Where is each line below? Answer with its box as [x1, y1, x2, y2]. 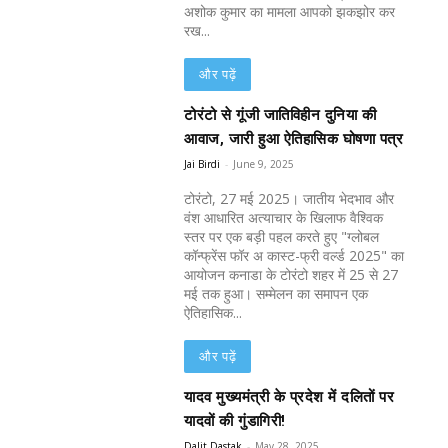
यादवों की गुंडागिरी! [184, 412, 286, 431]
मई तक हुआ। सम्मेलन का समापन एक [184, 284, 369, 304]
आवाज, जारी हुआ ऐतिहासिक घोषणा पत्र [184, 130, 404, 149]
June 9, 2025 [233, 157, 295, 172]
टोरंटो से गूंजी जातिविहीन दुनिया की [184, 106, 377, 125]
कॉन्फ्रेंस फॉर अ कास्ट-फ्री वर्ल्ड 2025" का [184, 246, 405, 266]
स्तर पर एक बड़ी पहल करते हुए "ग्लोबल [184, 227, 380, 247]
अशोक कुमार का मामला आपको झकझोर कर [184, 2, 396, 22]
